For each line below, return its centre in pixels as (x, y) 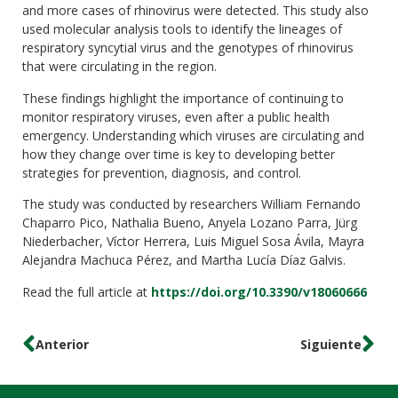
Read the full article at (87, 291)
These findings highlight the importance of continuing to (183, 98)
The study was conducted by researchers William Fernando (191, 204)
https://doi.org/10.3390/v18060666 (259, 291)
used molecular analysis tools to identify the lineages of (182, 29)
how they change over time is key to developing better (179, 154)
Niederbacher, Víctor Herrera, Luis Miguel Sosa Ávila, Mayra (193, 242)
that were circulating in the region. (119, 67)
